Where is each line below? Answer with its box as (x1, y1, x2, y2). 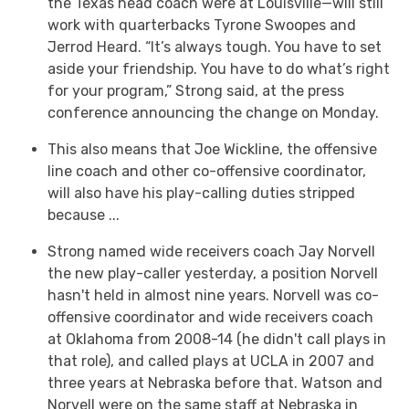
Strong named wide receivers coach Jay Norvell (47, 243, 375, 261)
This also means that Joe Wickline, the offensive (47, 141, 377, 159)
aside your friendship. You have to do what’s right (47, 60, 390, 79)
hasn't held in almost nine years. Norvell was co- (47, 287, 379, 305)
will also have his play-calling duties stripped (47, 184, 355, 203)
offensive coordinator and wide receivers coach (47, 309, 373, 327)
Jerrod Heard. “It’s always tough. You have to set (47, 38, 382, 57)
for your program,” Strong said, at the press (47, 82, 344, 100)
